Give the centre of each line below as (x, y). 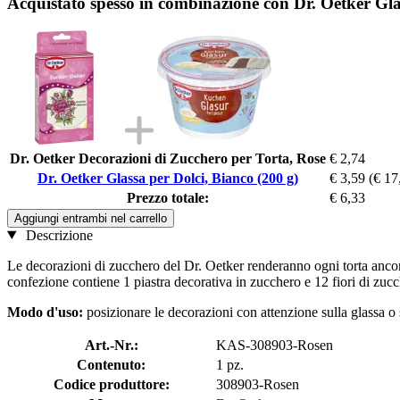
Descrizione (57, 235)
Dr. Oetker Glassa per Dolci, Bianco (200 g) (168, 178)
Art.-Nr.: (111, 345)
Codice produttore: (111, 384)
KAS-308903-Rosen (275, 345)
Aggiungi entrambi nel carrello (91, 218)
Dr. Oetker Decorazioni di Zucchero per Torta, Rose (168, 158)
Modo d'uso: (47, 312)
